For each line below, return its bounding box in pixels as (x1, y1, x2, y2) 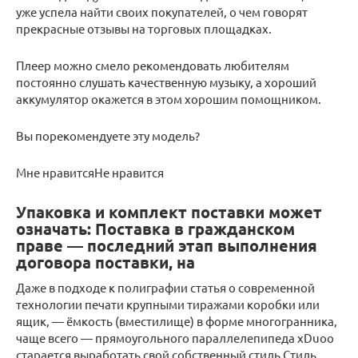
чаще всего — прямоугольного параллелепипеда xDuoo (16, 329, 334, 345)
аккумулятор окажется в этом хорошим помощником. (16, 90, 321, 106)
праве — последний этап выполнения (16, 235, 317, 257)
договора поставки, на (16, 252, 195, 273)
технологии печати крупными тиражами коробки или (16, 296, 320, 312)
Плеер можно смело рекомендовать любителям (16, 57, 289, 73)
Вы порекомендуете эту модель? (16, 127, 200, 143)
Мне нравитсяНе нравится (16, 164, 164, 180)
